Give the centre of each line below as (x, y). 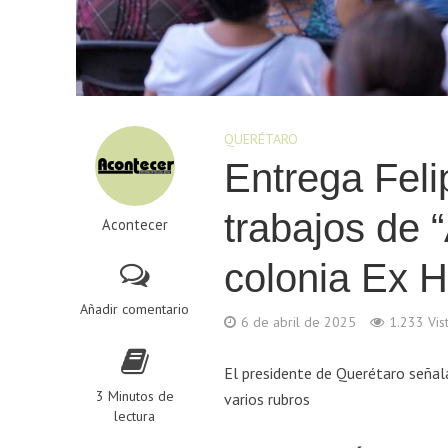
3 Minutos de (134, 396)
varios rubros (267, 399)
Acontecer (134, 225)
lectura (135, 416)
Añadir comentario (135, 309)
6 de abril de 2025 (299, 322)
